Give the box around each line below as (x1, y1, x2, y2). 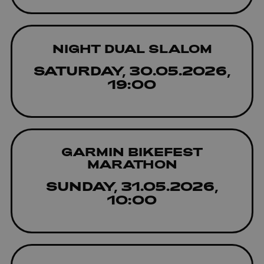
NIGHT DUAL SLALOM (52, 41, 212, 55)
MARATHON (87, 157, 177, 171)
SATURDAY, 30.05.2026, (34, 62, 230, 78)
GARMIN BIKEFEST (61, 144, 203, 159)
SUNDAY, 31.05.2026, (46, 178, 218, 194)
